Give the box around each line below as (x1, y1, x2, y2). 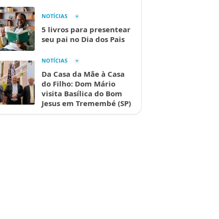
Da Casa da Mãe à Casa (42, 69, 125, 79)
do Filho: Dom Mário (42, 79, 115, 88)
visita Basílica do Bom (42, 88, 122, 98)
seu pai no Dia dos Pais (42, 34, 125, 44)
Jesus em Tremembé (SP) (42, 98, 131, 108)
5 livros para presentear (42, 24, 131, 34)
